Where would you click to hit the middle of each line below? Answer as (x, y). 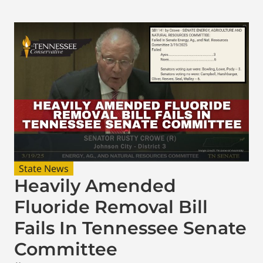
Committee (66, 249)
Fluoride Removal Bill (111, 207)
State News (44, 168)
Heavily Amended (95, 186)
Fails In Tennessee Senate (130, 228)
